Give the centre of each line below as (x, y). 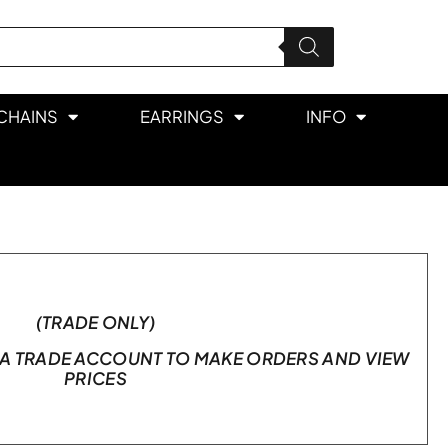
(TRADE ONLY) (95, 322)
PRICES (95, 378)
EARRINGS (182, 116)
